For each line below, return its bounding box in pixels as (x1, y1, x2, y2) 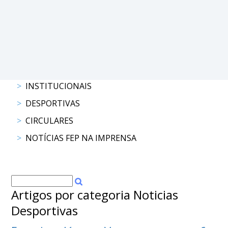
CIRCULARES (25, 115, 73, 126)
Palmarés (15, 64, 63, 78)
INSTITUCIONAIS (25, 80, 92, 92)
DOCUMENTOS (15, 12, 67, 21)
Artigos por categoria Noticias (11, 186, 178, 203)
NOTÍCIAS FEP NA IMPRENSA (25, 132, 136, 144)
